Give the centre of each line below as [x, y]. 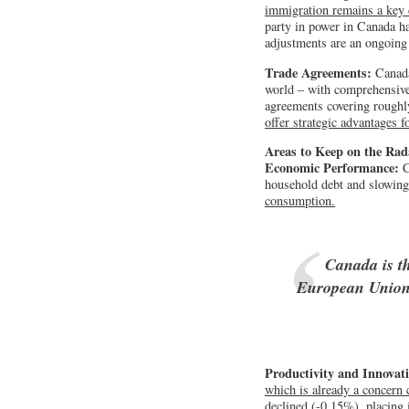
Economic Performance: [332, 168]
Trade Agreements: [318, 72]
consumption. [300, 201]
